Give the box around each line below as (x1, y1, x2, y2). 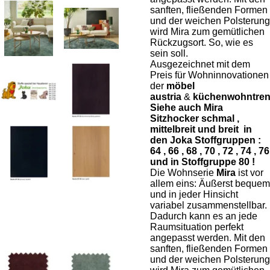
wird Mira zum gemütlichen (150, 27, 265, 37)
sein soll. (150, 48, 188, 58)
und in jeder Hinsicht (150, 189, 238, 199)
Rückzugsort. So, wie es (150, 37, 253, 48)
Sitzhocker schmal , (150, 113, 239, 124)
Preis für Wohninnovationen (150, 70, 269, 80)
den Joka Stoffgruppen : (150, 135, 261, 145)
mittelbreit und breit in (150, 124, 252, 134)
